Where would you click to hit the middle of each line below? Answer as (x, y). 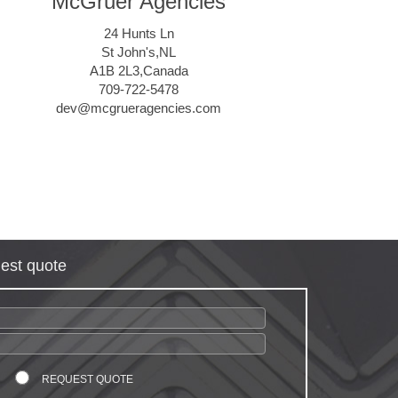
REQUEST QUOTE (87, 380)
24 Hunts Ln (139, 33)
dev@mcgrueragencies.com (139, 108)
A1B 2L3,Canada (139, 71)
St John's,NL (139, 52)
